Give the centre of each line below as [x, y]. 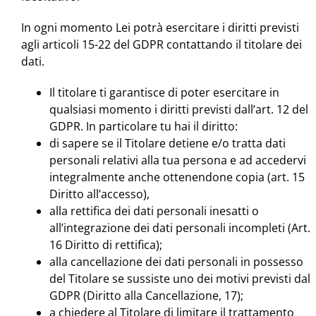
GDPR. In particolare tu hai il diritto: [144, 127]
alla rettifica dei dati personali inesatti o [154, 211]
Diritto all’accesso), [99, 194]
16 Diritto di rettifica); [106, 245]
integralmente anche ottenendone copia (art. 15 [177, 177]
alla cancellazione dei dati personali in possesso [176, 262]
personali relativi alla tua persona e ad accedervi [178, 160]
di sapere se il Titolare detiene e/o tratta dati [168, 144]
